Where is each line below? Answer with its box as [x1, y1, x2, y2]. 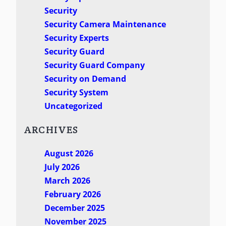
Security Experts [44, 32, 109, 44]
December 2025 [44, 202, 105, 214]
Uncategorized [44, 100, 102, 112]
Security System [44, 87, 108, 98]
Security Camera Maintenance [44, 19, 166, 30]
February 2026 [44, 189, 101, 200]
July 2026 [44, 161, 80, 173]
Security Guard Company [44, 60, 145, 71]
